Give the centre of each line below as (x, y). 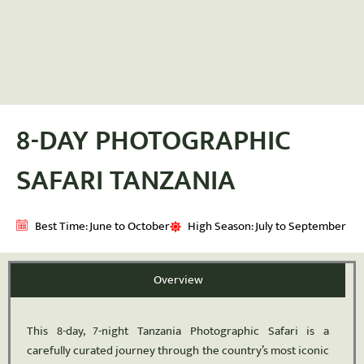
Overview (178, 280)
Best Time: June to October (102, 226)
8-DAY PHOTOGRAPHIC (154, 141)
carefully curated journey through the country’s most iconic (178, 351)
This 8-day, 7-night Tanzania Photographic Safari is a (178, 331)
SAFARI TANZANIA (126, 180)
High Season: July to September (267, 226)
